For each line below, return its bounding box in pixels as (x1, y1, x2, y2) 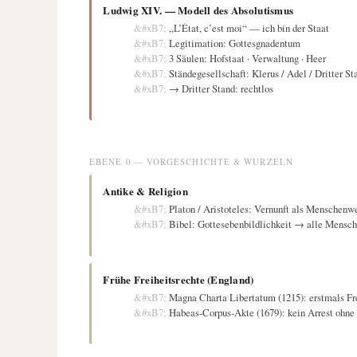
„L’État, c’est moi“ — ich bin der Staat (168, 20, 329, 35)
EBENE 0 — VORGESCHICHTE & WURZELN (89, 156, 293, 168)
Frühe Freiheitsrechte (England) (103, 271, 254, 287)
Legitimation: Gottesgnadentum (168, 35, 300, 50)
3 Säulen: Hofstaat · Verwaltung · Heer (168, 50, 326, 65)
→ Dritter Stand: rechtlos (168, 80, 273, 96)
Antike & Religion (103, 183, 188, 199)
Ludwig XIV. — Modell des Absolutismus (103, 2, 294, 18)
